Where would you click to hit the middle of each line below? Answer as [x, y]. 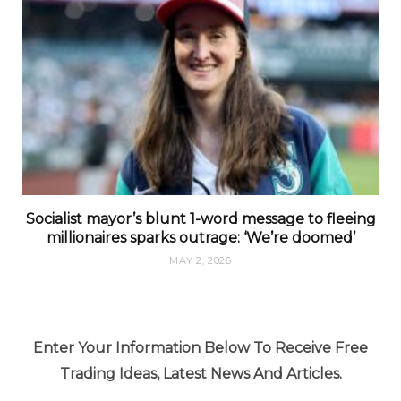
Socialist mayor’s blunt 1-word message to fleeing [200, 218]
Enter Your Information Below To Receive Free [200, 347]
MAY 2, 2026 [200, 260]
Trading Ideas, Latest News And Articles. [200, 373]
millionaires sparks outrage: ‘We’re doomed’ [200, 237]
